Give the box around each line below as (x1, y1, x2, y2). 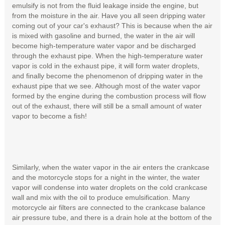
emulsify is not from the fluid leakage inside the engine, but (12, 1, 198, 10)
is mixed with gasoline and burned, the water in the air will (12, 31, 195, 40)
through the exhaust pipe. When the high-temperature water (12, 51, 203, 60)
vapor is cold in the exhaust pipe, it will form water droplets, (12, 61, 199, 70)
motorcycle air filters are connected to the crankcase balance (12, 203, 205, 211)
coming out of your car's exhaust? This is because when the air (12, 21, 212, 30)
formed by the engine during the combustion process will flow (12, 91, 206, 100)
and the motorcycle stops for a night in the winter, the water (12, 173, 200, 181)
